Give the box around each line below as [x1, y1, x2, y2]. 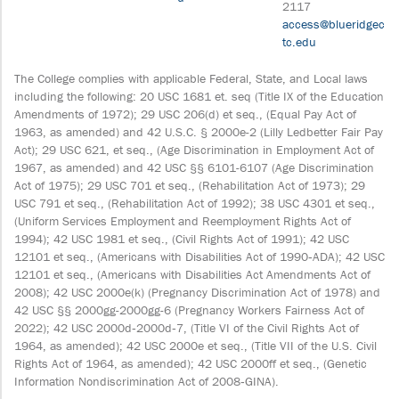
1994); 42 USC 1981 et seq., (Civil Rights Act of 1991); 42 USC [14, 231, 349, 247]
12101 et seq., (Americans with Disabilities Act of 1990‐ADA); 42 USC [14, 248, 385, 265]
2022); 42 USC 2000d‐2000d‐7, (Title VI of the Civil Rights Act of [14, 320, 359, 336]
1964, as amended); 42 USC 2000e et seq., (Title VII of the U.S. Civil [14, 338, 377, 354]
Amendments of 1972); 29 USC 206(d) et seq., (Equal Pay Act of [14, 106, 356, 122]
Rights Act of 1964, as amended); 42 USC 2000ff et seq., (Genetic [14, 355, 367, 371]
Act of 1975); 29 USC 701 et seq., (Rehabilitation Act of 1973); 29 [14, 177, 365, 193]
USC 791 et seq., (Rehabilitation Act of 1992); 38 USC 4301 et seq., [14, 195, 375, 211]
